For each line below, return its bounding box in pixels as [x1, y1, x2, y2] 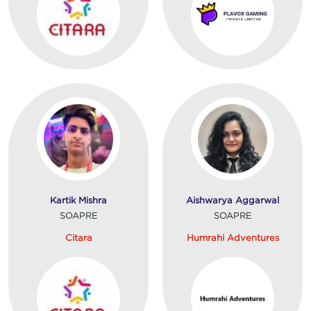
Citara [65, 232, 92, 242]
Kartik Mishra [50, 194, 107, 205]
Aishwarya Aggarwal [186, 194, 279, 205]
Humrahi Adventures [186, 232, 279, 242]
